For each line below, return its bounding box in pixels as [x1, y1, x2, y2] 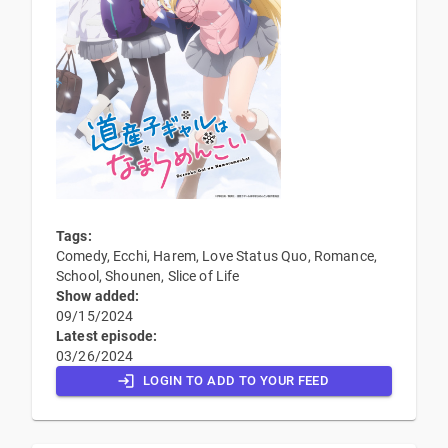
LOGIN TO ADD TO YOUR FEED [142, 373, 330, 389]
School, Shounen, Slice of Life [56, 268, 240, 285]
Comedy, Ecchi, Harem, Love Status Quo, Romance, [56, 248, 378, 265]
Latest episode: [56, 328, 158, 345]
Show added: [56, 288, 140, 305]
